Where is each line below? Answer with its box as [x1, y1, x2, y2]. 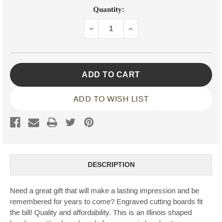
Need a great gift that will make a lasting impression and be [10, 186, 199, 195]
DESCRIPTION [87, 161, 135, 169]
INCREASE [126, 24, 167, 33]
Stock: [10, 13, 34, 22]
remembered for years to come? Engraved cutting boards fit [10, 197, 203, 206]
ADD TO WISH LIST [73, 94, 149, 103]
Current [10, 1, 39, 10]
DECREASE [87, 24, 130, 33]
